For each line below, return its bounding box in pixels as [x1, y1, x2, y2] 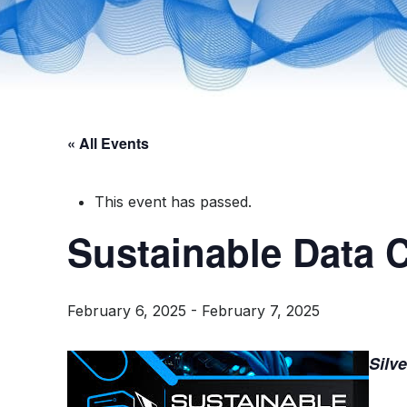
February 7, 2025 [202, 302, 321, 320]
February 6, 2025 [67, 302, 187, 320]
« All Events [67, 133, 150, 154]
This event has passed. [94, 193, 253, 211]
